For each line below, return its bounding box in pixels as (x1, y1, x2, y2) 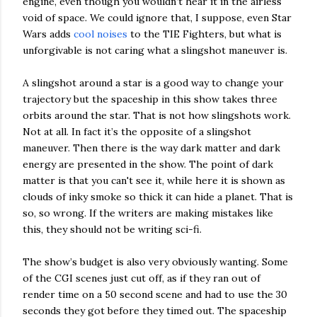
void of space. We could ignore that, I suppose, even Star (23, 11, 292, 24)
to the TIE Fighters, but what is (127, 27, 282, 40)
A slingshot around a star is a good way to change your (23, 76, 284, 89)
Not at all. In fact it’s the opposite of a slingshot (23, 125, 251, 138)
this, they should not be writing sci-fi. (23, 222, 202, 236)
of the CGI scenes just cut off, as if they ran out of (23, 271, 260, 284)
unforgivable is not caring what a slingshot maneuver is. (23, 43, 287, 57)
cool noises (74, 27, 127, 40)
